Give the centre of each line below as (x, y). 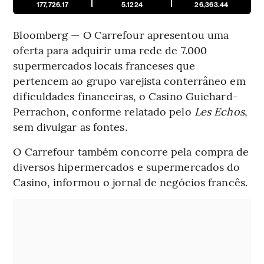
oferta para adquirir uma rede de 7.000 (110, 50)
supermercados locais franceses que (104, 65)
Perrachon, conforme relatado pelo (102, 111)
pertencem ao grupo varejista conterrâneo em (129, 81)
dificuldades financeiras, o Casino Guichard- (126, 96)
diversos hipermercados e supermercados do (127, 167)
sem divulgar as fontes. (70, 127)
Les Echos (218, 111)
